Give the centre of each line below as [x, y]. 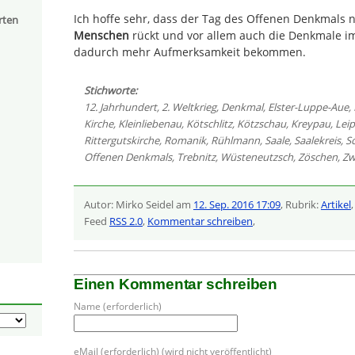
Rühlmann [235, 140]
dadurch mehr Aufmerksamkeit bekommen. [190, 52]
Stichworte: [110, 90]
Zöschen [317, 157]
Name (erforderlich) [118, 306]
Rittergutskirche [121, 140]
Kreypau [310, 123]
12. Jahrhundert [120, 107]
